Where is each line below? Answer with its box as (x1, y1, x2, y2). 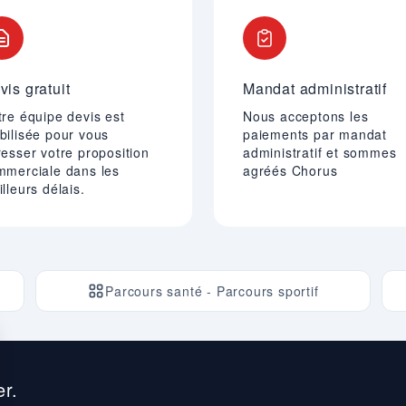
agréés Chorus (243, 161, 338, 179)
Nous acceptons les (243, 107, 369, 125)
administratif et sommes (243, 143, 397, 161)
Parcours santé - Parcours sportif (105, 282, 319, 300)
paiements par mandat (243, 125, 388, 143)
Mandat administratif (243, 78, 387, 99)
